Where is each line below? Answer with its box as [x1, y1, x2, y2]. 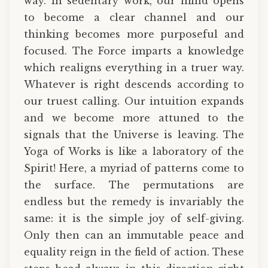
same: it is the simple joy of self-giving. [24, 212, 244, 225]
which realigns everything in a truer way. [24, 62, 244, 74]
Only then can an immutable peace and [24, 229, 244, 242]
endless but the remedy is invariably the [24, 196, 244, 208]
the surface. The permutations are [24, 179, 244, 191]
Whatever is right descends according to [24, 78, 244, 91]
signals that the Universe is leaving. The [24, 129, 244, 141]
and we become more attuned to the [24, 112, 244, 124]
